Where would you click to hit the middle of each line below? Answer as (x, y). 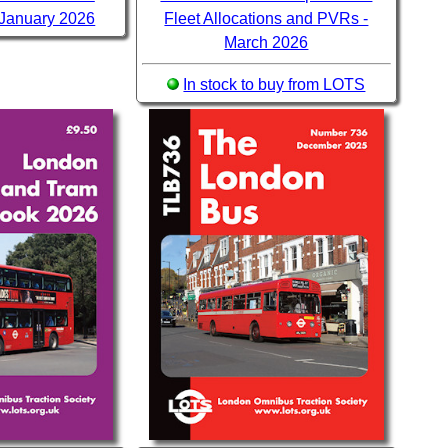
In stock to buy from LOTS (274, 85)
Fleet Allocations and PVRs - (266, 19)
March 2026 (266, 43)
